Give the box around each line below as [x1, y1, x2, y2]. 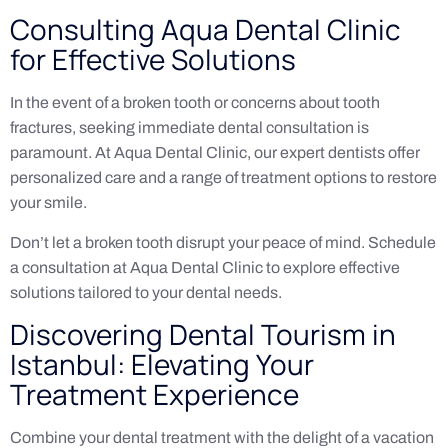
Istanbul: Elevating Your [10, 345, 314, 384]
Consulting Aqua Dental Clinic [10, 10, 401, 49]
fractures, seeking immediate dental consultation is [10, 119, 369, 137]
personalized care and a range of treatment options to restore [10, 169, 437, 187]
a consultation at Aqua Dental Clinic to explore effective [10, 258, 400, 276]
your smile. [10, 194, 87, 212]
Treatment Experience [10, 375, 299, 414]
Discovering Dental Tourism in [10, 315, 396, 354]
